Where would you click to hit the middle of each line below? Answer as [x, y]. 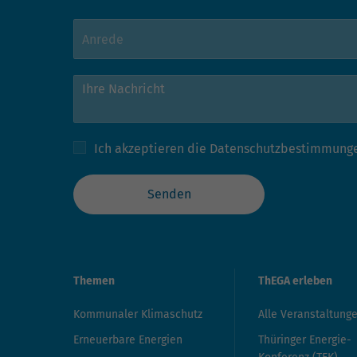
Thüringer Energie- [305, 340]
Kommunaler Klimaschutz [138, 315]
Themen [94, 281]
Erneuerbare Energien [128, 340]
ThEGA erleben [295, 281]
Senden [169, 194]
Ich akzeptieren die [152, 148]
